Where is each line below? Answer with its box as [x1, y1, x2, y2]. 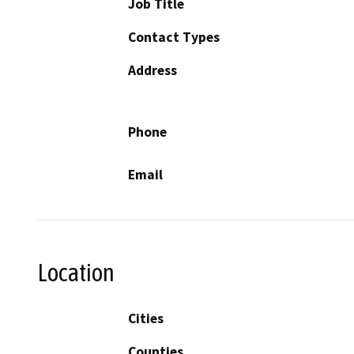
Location [37, 258, 115, 287]
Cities [128, 310, 164, 328]
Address [128, 61, 177, 79]
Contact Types [128, 28, 220, 46]
